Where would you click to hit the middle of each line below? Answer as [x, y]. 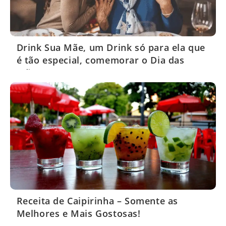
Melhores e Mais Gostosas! [78, 214]
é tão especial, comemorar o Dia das [100, 60]
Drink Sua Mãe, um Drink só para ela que [111, 47]
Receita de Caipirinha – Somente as [97, 201]
